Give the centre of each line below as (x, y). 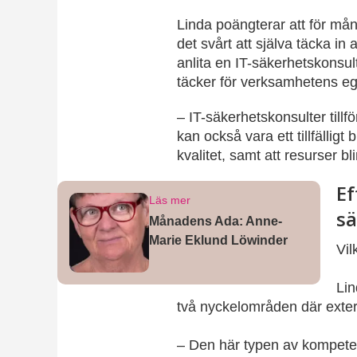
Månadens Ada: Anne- (216, 222)
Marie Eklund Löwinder (218, 241)
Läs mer (170, 200)
